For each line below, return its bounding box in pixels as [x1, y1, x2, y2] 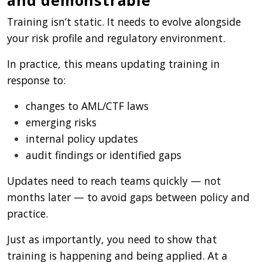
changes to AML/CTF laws [26, 98, 149, 113]
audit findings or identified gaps [26, 147, 181, 162]
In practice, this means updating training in [7, 56, 220, 71]
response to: [7, 73, 65, 87]
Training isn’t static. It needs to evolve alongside [7, 14, 241, 29]
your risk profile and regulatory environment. [7, 30, 225, 45]
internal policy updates [26, 131, 138, 146]
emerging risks [26, 115, 96, 129]
